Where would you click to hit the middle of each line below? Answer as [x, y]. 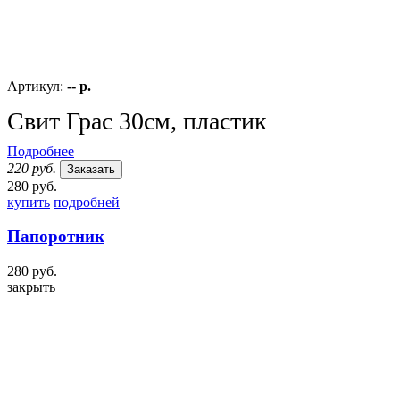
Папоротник [56, 237]
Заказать [91, 169]
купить [29, 202]
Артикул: [37, 86]
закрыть [31, 287]
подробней [87, 202]
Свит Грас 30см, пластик [137, 121]
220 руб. [32, 168]
